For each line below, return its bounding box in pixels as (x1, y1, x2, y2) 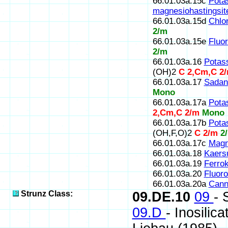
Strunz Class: (20, 189, 73, 198)
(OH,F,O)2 (152, 128, 192, 138)
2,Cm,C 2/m (152, 108, 202, 118)
